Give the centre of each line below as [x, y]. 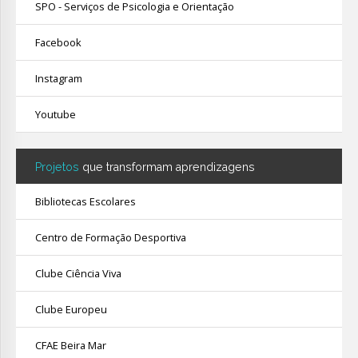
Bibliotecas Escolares [86, 202]
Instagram [59, 79]
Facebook [58, 43]
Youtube [56, 115]
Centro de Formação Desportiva [111, 238]
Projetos [59, 167]
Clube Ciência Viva [78, 274]
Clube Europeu [71, 310]
